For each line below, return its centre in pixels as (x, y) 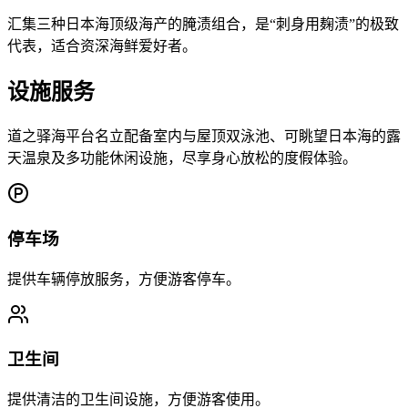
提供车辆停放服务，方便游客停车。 (124, 279)
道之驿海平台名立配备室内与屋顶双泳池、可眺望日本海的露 (204, 137)
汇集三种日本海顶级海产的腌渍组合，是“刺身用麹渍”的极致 (203, 25)
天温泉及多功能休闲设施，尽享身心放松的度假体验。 (182, 158)
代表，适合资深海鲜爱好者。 (102, 46)
